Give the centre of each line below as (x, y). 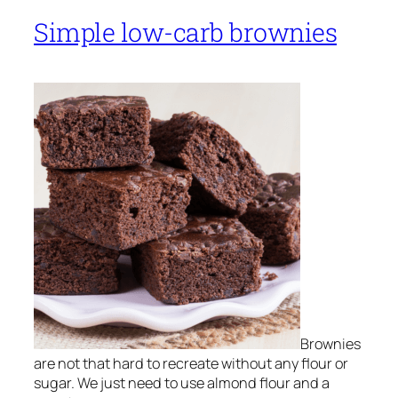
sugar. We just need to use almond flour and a (182, 383)
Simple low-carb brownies (185, 32)
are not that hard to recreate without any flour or (191, 364)
